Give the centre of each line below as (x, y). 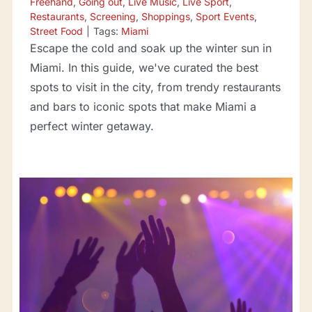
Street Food (56, 31)
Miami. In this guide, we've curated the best (144, 68)
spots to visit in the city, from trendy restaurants (155, 87)
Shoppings (165, 17)
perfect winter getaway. (92, 126)
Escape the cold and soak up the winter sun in (150, 48)
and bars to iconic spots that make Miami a (143, 107)
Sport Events (225, 17)
